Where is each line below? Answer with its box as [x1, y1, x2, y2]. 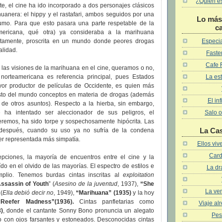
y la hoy [131, 189, 154, 197]
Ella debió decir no [2, 189, 54, 197]
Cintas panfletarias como [73, 198, 155, 206]
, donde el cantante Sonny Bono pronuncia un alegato [2, 207, 155, 215]
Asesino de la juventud [55, 180, 117, 188]
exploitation [123, 171, 154, 179]
